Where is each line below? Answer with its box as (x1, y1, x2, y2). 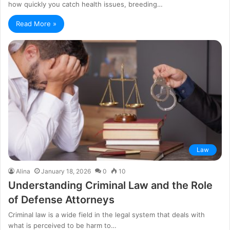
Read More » (16, 19, 56, 28)
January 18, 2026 (41, 167, 91, 175)
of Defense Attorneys (8, 193, 114, 206)
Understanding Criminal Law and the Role (8, 179, 213, 191)
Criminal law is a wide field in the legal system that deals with (8, 210, 205, 219)
